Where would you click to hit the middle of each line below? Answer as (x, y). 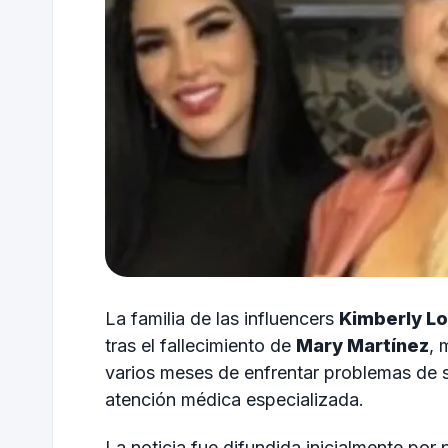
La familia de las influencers (222, 318)
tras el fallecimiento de (200, 345)
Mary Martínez (362, 345)
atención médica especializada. (234, 399)
